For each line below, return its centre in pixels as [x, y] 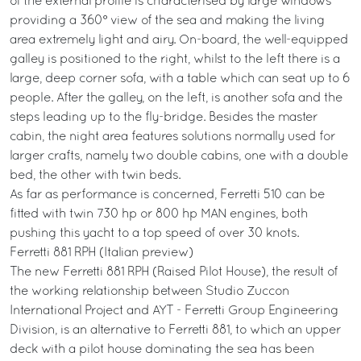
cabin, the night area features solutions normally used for [172, 137]
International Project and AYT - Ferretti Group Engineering [174, 311]
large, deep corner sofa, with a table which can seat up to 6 [180, 79]
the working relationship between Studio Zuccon [149, 292]
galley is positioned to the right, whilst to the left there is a [175, 60]
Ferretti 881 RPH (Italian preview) [102, 253]
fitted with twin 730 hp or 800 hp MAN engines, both [159, 214]
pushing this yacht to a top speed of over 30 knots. [154, 234]
